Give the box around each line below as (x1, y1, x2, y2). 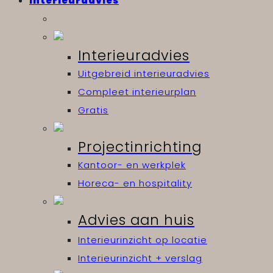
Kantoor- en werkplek (78, 158, 186, 172)
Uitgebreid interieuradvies (78, 67, 210, 80)
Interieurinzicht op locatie (78, 233, 207, 247)
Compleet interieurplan (78, 85, 196, 99)
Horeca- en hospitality (78, 177, 192, 190)
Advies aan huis (78, 210, 194, 230)
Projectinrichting (78, 137, 202, 157)
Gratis (78, 104, 108, 117)
